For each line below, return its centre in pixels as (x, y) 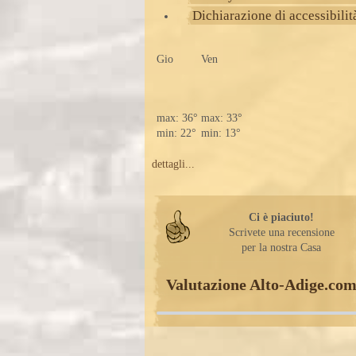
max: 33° (221, 118)
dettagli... (173, 164)
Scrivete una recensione (281, 232)
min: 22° (176, 133)
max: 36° (177, 118)
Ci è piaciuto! (282, 217)
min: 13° (221, 133)
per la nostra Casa (282, 248)
